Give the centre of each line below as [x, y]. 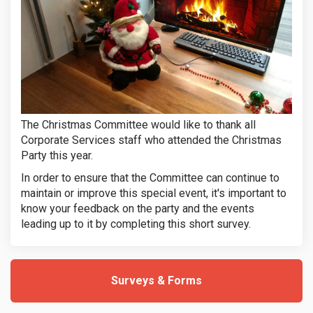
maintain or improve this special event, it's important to [154, 193]
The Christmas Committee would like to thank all [138, 124]
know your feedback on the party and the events [138, 208]
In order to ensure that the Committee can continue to [150, 177]
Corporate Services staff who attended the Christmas [151, 140]
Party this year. [57, 155]
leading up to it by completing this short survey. [136, 224]
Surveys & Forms [156, 280]
